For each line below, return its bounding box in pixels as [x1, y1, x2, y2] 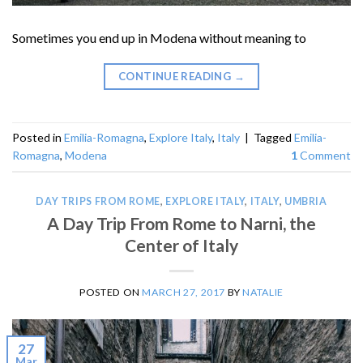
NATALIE [242, 285, 284, 298]
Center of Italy [125, 234, 238, 255]
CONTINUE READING [117, 70, 234, 83]
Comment [297, 148, 351, 163]
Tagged [254, 130, 294, 145]
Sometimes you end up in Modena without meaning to [12, 29, 306, 45]
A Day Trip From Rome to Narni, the [47, 212, 316, 233]
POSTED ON [79, 285, 143, 298]
